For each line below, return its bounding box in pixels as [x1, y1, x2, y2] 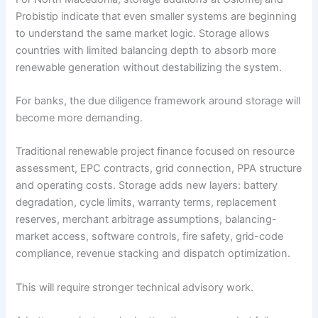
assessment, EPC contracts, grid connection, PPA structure [16, 162, 302, 175]
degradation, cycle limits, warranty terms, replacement [16, 196, 277, 209]
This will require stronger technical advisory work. [16, 280, 254, 294]
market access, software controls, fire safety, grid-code [16, 230, 284, 243]
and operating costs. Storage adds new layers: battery [16, 179, 278, 192]
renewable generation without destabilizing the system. [16, 60, 283, 74]
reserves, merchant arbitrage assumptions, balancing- [16, 213, 278, 226]
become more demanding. [16, 111, 143, 124]
